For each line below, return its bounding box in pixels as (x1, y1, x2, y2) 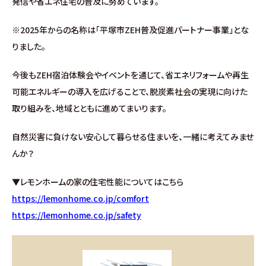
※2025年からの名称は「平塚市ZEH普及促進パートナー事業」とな (12, 24, 249, 36)
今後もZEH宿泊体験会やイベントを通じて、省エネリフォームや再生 (12, 69, 249, 81)
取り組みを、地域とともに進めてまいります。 (12, 102, 167, 115)
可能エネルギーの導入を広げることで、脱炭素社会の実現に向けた (12, 85, 248, 98)
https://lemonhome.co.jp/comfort (12, 192, 149, 205)
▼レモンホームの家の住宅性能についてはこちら (12, 176, 183, 188)
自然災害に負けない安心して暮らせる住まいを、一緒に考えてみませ (12, 131, 254, 143)
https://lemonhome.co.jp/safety (12, 209, 141, 221)
